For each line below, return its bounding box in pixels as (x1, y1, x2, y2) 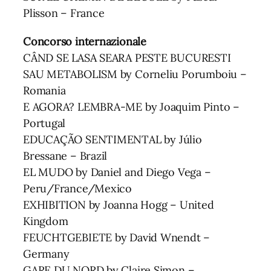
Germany (23, 246, 70, 261)
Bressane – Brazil (23, 148, 108, 163)
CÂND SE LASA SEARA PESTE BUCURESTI (23, 50, 231, 65)
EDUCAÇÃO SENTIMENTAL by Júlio (23, 132, 202, 146)
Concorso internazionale (23, 34, 146, 48)
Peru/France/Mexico (23, 181, 132, 195)
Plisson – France (23, 5, 105, 20)
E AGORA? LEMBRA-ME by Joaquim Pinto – (23, 99, 240, 114)
